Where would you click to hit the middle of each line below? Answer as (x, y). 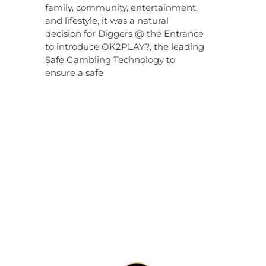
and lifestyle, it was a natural (107, 20)
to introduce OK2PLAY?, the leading (125, 46)
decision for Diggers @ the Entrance (124, 33)
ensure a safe (74, 72)
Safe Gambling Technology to (110, 59)
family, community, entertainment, (121, 7)
